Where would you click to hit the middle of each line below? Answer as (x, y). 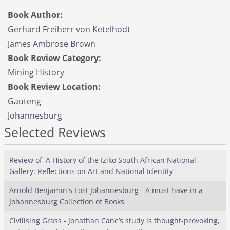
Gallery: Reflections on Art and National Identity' (92, 171)
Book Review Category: (54, 58)
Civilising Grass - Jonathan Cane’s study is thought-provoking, (114, 220)
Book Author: (35, 15)
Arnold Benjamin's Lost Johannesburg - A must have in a (106, 190)
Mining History (36, 72)
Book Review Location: (54, 87)
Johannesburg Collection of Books (66, 201)
